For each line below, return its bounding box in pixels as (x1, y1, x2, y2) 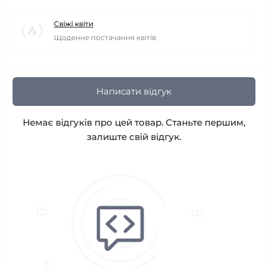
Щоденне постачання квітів (54, 33, 156, 42)
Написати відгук (96, 86, 172, 97)
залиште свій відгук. (87, 131, 181, 142)
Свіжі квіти (54, 19, 93, 28)
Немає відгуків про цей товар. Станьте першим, (23, 117, 245, 128)
